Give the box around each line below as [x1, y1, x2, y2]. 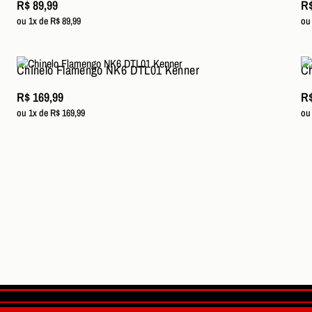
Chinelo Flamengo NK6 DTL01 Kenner [17, 61, 199, 79]
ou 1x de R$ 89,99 [17, 15, 81, 27]
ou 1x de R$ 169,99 [17, 107, 85, 119]
